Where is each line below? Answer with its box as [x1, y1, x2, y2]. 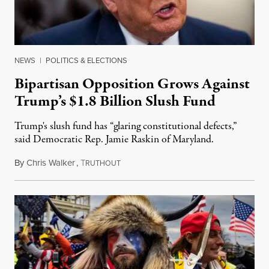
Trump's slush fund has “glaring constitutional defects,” [14, 119, 237, 134]
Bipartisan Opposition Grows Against [14, 73, 250, 95]
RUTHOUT [85, 158, 121, 169]
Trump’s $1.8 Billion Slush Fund [14, 91, 216, 113]
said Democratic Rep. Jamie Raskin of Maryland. [14, 132, 214, 148]
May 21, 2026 [120, 156, 171, 170]
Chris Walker [26, 156, 75, 170]
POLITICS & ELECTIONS [46, 55, 127, 67]
